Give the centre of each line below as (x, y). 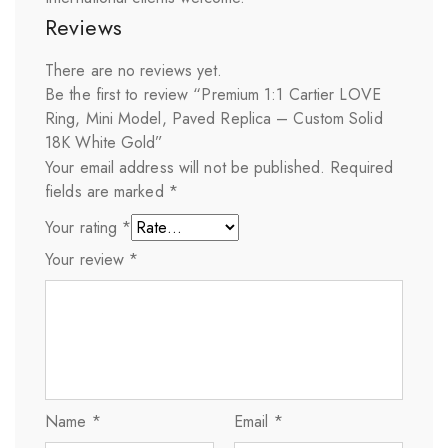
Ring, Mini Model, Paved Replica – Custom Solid (214, 118)
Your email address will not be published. (185, 167)
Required (362, 167)
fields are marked (107, 191)
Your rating (84, 227)
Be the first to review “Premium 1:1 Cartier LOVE (213, 94)
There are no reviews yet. (134, 70)
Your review (87, 259)
